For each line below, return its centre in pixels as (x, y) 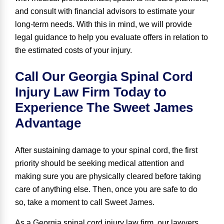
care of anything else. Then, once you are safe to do (106, 189)
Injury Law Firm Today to (91, 92)
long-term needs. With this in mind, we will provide (103, 24)
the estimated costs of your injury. (73, 50)
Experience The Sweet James (104, 108)
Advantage (50, 123)
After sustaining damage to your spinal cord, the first (106, 150)
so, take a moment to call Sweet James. (86, 202)
